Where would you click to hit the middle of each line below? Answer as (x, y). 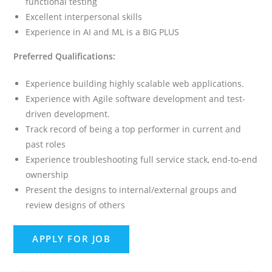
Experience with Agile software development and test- (136, 98)
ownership (47, 174)
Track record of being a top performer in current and (134, 129)
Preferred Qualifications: (65, 56)
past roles (46, 144)
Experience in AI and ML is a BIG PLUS (103, 32)
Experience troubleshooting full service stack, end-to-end (142, 159)
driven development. (68, 114)
